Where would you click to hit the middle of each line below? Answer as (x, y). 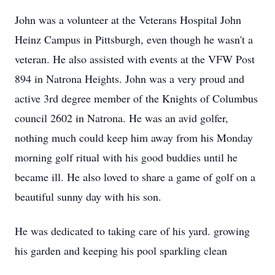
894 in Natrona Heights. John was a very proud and (130, 79)
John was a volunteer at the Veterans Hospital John (128, 20)
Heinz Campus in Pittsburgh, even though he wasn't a (134, 39)
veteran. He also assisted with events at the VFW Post (135, 59)
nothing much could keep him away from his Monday (134, 137)
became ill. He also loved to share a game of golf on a (135, 177)
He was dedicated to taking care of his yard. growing (132, 231)
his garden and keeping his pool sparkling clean (121, 250)
